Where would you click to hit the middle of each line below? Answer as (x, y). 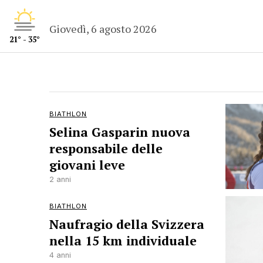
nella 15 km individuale (123, 241)
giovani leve (87, 165)
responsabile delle (106, 149)
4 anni (60, 255)
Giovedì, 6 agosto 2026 (103, 28)
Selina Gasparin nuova (120, 132)
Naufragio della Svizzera (127, 224)
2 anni (60, 179)
